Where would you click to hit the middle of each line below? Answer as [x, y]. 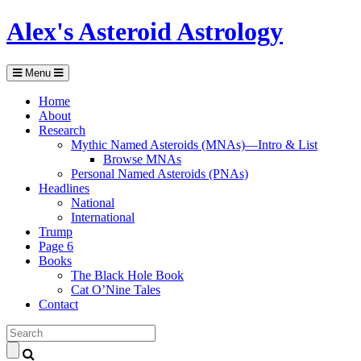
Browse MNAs [142, 159]
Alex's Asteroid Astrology [145, 32]
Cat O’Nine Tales [116, 289]
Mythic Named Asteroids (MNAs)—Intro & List [194, 144]
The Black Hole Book [127, 275]
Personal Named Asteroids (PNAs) [160, 173]
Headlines [64, 188]
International [103, 217]
